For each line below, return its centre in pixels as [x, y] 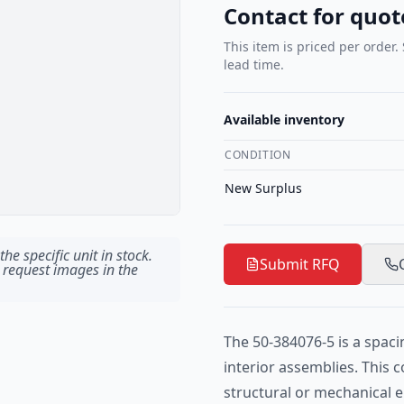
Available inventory [284, 119]
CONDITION [258, 155]
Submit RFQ [300, 264]
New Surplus [263, 188]
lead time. [254, 64]
